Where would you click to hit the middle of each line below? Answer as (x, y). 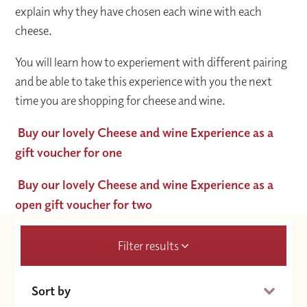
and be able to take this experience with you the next (144, 81)
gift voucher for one (69, 152)
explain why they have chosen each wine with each (139, 11)
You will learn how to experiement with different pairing (151, 62)
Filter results (149, 245)
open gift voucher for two (84, 204)
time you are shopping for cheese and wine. (121, 100)
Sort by (51, 290)
